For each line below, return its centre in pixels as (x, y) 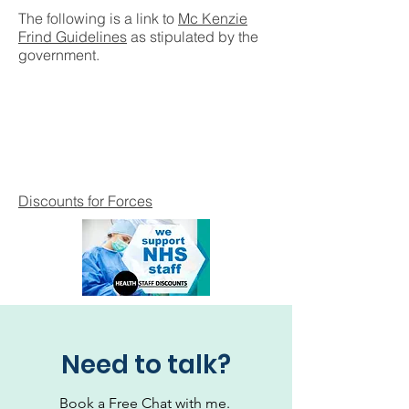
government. (61, 55)
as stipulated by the (193, 37)
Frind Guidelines (73, 37)
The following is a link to (98, 18)
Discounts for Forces (85, 201)
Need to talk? (146, 365)
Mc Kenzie (213, 18)
